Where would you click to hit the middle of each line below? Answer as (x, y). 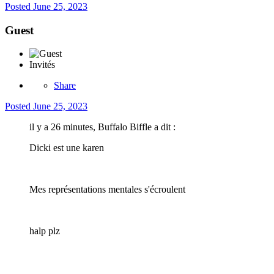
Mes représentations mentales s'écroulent (107, 190)
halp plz (45, 231)
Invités (42, 65)
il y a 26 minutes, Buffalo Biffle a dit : (102, 127)
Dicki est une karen (67, 148)
